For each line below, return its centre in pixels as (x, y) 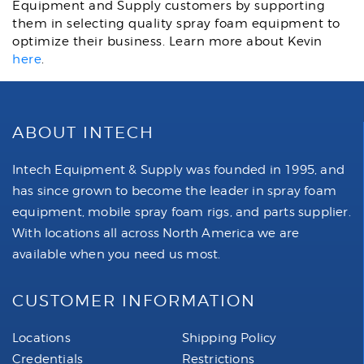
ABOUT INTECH (83, 132)
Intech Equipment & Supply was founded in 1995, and (179, 170)
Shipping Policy (229, 338)
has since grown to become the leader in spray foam (175, 191)
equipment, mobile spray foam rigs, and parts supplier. (182, 212)
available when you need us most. (117, 254)
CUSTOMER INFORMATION (134, 301)
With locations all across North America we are (156, 233)
